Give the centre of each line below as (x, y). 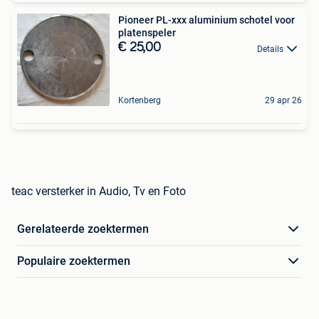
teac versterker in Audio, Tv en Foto (99, 192)
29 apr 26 (283, 101)
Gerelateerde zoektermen (83, 229)
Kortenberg (140, 101)
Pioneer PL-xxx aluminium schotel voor (206, 20)
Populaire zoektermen (74, 261)
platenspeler (147, 33)
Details (270, 49)
